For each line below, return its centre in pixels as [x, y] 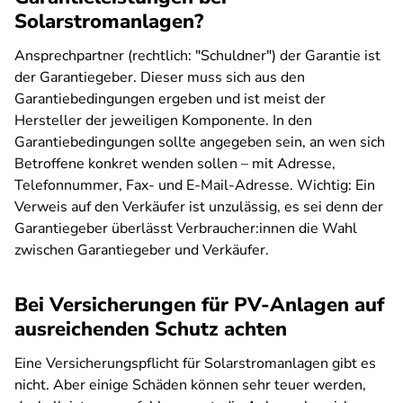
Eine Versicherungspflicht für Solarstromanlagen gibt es [195, 363]
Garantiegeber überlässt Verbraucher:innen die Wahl [186, 228]
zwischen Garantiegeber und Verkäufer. [142, 250]
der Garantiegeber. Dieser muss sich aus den [160, 77]
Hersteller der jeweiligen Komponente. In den [163, 121]
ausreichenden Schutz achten [151, 329]
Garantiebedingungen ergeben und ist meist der [170, 99]
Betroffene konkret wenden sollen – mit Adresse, [175, 164]
